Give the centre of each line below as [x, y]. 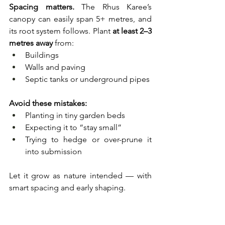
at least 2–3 [132, 31]
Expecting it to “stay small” [73, 128]
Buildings [42, 55]
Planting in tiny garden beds [75, 116]
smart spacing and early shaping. [67, 188]
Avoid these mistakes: [48, 103]
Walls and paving [55, 67]
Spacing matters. [42, 7]
